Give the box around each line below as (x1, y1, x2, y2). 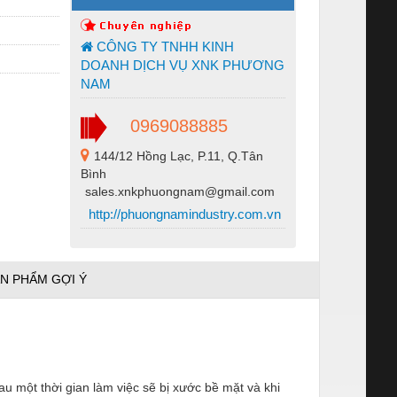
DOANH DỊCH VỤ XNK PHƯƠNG (81, 57, 284, 73)
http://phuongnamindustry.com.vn (85, 206, 281, 222)
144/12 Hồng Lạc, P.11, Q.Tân (94, 148, 263, 163)
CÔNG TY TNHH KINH (93, 38, 234, 54)
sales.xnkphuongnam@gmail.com (85, 183, 275, 198)
